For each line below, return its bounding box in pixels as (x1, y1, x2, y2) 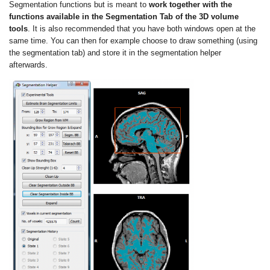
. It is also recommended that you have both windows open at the (28, 24, 256, 34)
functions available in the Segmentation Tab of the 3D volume (9, 12, 239, 22)
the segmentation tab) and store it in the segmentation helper (9, 48, 222, 58)
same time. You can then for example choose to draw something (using (9, 36, 258, 46)
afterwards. (9, 60, 48, 70)
